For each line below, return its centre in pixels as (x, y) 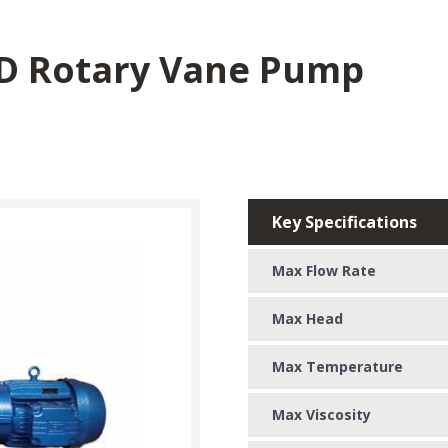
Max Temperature (337, 366)
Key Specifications (344, 221)
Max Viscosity (321, 414)
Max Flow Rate (324, 270)
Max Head (307, 318)
